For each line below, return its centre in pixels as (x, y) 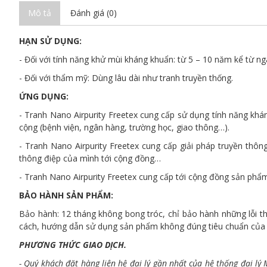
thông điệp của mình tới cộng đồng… (90, 158)
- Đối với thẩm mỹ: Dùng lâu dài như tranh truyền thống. (126, 78)
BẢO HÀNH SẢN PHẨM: (66, 195)
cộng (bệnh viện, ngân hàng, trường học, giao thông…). (124, 127)
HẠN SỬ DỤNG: (50, 41)
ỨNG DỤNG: (44, 96)
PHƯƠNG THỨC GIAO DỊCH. (73, 245)
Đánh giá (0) (94, 13)
